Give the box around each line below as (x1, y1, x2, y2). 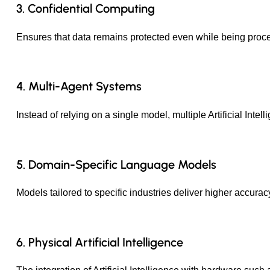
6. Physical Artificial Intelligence (16, 234, 183, 250)
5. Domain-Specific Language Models (16, 157, 216, 172)
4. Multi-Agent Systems (16, 79, 142, 94)
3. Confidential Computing (16, 1, 155, 16)
